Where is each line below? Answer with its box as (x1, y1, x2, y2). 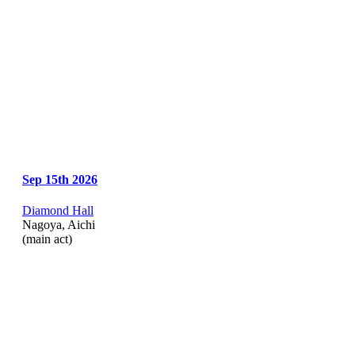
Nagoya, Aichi (22, 217, 95, 231)
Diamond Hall (22, 203, 94, 217)
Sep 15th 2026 (22, 172, 97, 186)
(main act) (22, 231, 72, 246)
